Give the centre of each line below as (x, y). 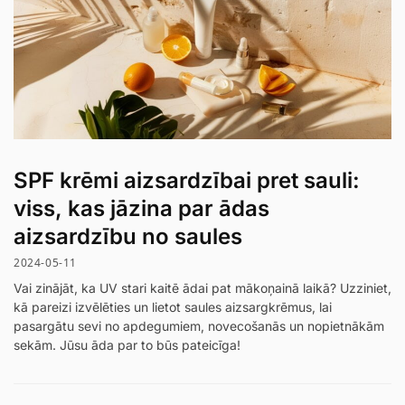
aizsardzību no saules (128, 236)
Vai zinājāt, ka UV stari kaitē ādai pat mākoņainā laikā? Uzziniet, (202, 288)
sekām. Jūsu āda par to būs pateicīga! (127, 345)
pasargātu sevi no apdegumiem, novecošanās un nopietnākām (199, 326)
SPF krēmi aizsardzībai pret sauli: (187, 180)
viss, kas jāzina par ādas (141, 208)
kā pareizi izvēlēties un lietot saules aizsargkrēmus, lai (173, 307)
